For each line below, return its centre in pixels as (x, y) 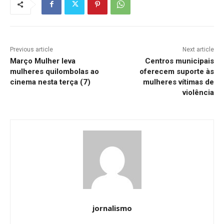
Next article (198, 49)
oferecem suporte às (176, 71)
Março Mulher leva (43, 61)
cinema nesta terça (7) (50, 82)
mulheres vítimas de (178, 82)
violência (198, 92)
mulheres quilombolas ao (54, 71)
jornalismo (112, 208)
